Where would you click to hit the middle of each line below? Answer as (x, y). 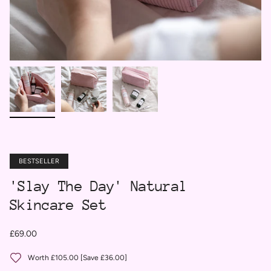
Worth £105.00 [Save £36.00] (77, 258)
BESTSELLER (39, 162)
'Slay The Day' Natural (99, 186)
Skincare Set (58, 205)
